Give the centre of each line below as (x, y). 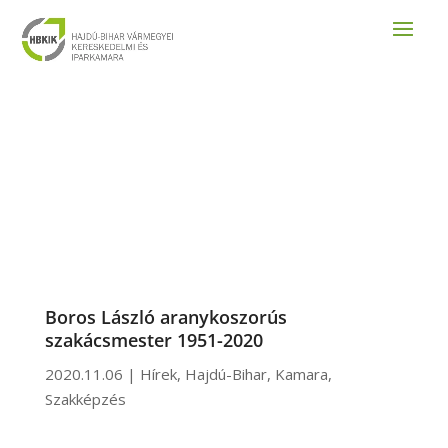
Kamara (301, 374)
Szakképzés (85, 399)
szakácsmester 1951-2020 (153, 340)
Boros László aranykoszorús (165, 317)
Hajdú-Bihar (225, 374)
